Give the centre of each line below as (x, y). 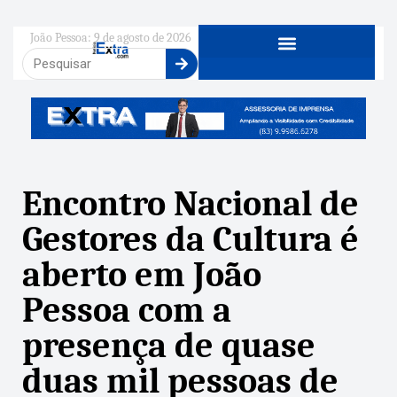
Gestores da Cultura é (191, 239)
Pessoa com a (127, 310)
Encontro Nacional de (191, 203)
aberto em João (142, 274)
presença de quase (169, 345)
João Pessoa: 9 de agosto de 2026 (110, 38)
